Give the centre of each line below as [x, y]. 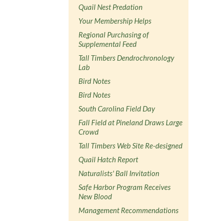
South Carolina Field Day [117, 108]
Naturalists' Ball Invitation [119, 173]
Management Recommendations [129, 210]
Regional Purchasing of [114, 34]
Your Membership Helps [115, 20]
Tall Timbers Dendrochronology [127, 57]
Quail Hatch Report [109, 159]
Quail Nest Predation [111, 7]
